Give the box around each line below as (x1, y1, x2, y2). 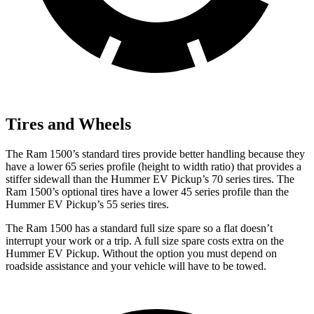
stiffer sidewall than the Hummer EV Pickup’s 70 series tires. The (6, 173, 294, 186)
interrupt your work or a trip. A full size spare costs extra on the (6, 235, 284, 247)
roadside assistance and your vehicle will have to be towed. (6, 260, 266, 273)
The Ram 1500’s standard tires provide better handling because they (6, 148, 305, 161)
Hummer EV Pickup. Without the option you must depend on (6, 247, 277, 260)
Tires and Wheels (6, 115, 131, 134)
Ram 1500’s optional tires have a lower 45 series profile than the (6, 186, 289, 198)
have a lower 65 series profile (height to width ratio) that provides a (6, 161, 301, 173)
